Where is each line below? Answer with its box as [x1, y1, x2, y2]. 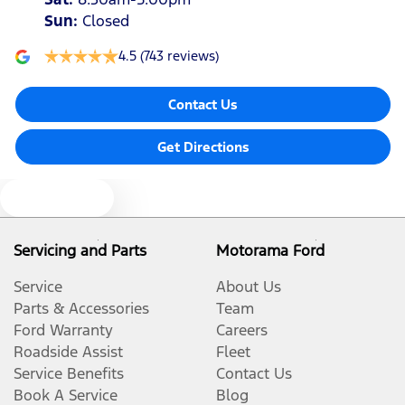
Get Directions [156, 138, 250, 155]
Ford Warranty [14, 320, 113, 340]
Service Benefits [14, 363, 124, 383]
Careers [216, 320, 268, 340]
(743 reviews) [140, 47, 219, 64]
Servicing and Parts [14, 240, 146, 260]
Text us [44, 188, 91, 205]
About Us [216, 277, 281, 297]
